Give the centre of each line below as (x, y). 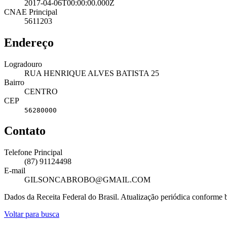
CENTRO (41, 91)
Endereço (29, 42)
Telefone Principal (33, 153)
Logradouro (23, 64)
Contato (25, 131)
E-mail (15, 171)
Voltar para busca (32, 214)
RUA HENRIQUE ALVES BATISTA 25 (92, 73)
